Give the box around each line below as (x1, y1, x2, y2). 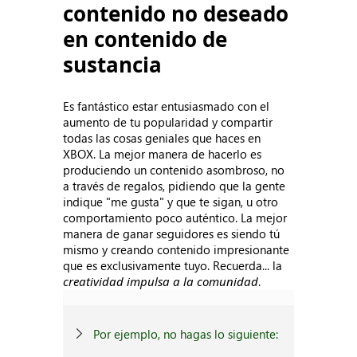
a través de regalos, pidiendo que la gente (63, 178, 286, 194)
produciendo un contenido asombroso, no (63, 162, 285, 178)
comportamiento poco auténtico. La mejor (63, 210, 288, 226)
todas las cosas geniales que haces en (63, 130, 261, 146)
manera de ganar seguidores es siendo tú (63, 226, 280, 241)
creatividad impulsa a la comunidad (63, 273, 259, 289)
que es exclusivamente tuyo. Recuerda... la (63, 257, 283, 273)
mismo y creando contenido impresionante (63, 241, 290, 257)
